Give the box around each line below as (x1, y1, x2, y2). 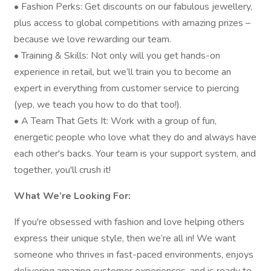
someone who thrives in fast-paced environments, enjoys (14, 248, 253, 261)
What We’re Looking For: (14, 189, 131, 203)
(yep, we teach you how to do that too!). (14, 98, 181, 111)
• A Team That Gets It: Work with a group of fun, (14, 114, 217, 128)
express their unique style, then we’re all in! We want (14, 232, 236, 245)
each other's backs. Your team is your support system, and (14, 147, 256, 160)
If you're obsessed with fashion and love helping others (14, 215, 244, 229)
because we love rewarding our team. (14, 33, 171, 46)
